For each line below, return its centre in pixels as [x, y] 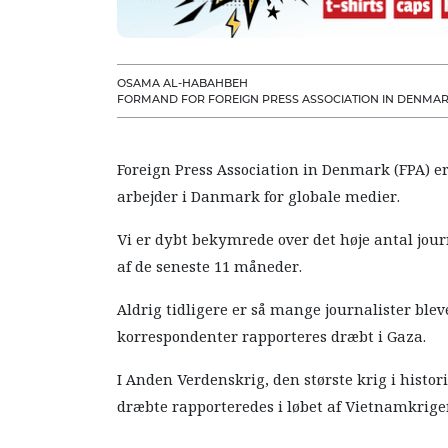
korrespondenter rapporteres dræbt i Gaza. [272, 336]
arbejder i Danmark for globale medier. [259, 196]
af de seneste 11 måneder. [210, 266]
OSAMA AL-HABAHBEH [183, 82]
